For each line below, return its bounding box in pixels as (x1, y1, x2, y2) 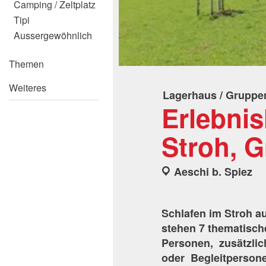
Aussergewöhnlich (14, 28, 92, 42)
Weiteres (9, 81, 46, 94)
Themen (9, 57, 44, 71)
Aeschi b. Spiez (174, 163, 253, 179)
